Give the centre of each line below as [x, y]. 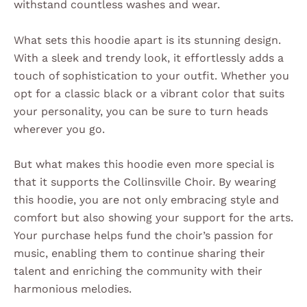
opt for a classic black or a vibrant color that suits [149, 93]
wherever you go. [59, 129]
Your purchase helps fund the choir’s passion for [144, 236]
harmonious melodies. [73, 289]
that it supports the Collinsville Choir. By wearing [145, 182]
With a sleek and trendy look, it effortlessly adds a [149, 58]
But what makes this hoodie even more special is [144, 164]
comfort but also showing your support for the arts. [153, 218]
